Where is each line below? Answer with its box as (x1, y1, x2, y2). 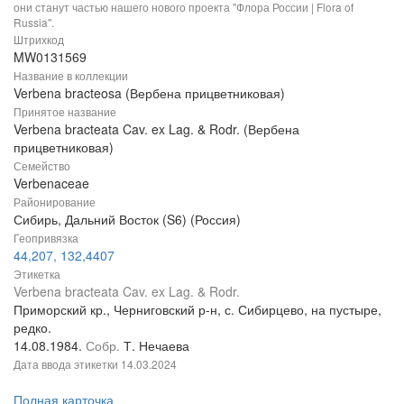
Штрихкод (14, 31, 64, 47)
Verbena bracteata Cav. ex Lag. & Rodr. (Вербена (14, 119, 299, 138)
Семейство (14, 157, 70, 173)
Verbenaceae (14, 173, 89, 192)
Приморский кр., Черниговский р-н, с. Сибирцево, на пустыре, (14, 299, 381, 318)
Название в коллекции (14, 67, 128, 83)
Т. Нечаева (124, 335, 189, 354)
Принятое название (14, 103, 116, 119)
